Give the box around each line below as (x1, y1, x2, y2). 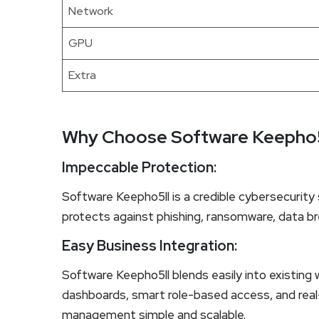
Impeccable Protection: (62, 157, 216, 177)
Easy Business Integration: (62, 236, 237, 255)
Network (68, 3, 113, 19)
